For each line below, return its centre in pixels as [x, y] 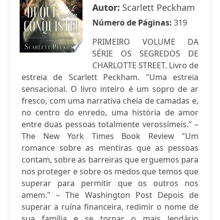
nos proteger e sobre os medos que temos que [110, 171]
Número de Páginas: [133, 23]
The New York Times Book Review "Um [110, 136]
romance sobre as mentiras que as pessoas [110, 148]
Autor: [107, 7]
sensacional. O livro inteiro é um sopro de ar [110, 89]
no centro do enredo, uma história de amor [110, 112]
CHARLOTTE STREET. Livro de [145, 65]
